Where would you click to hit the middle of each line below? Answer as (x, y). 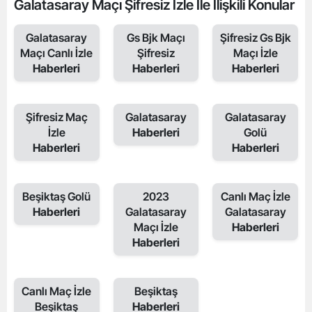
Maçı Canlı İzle (57, 53)
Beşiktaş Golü (57, 196)
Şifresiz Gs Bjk (255, 38)
